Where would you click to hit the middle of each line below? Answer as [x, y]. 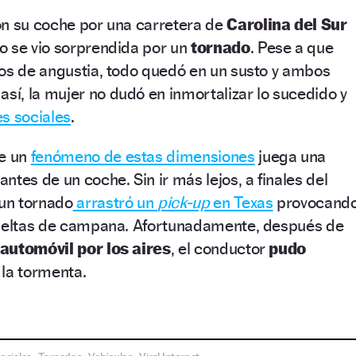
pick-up [184, 202]
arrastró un [115, 202]
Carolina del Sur [285, 24]
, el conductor [218, 248]
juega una [290, 156]
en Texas [241, 202]
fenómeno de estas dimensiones [143, 156]
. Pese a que [292, 47]
